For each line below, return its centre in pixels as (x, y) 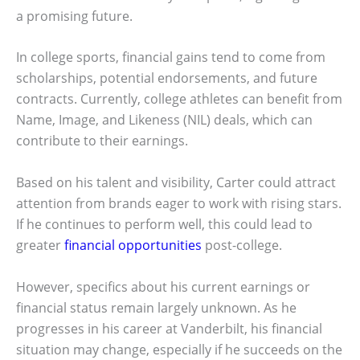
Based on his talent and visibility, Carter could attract (176, 183)
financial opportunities (133, 245)
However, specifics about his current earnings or (163, 286)
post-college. (242, 245)
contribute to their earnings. (102, 141)
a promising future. (74, 16)
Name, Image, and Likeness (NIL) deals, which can (164, 120)
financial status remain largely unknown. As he (156, 307)
